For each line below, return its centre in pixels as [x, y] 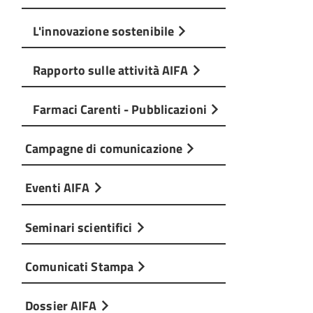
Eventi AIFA [59, 188]
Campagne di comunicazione [105, 148]
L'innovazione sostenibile [105, 30]
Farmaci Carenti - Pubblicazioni [122, 109]
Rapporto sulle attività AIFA [112, 70]
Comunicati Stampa [81, 266]
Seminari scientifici [80, 227]
